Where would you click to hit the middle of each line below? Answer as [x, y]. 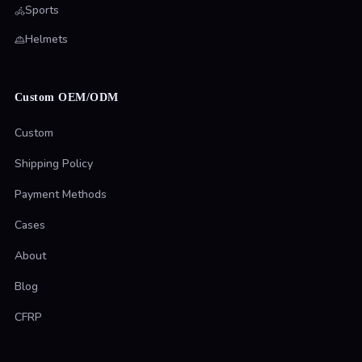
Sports [42, 11]
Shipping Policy [53, 164]
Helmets [46, 40]
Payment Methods [60, 195]
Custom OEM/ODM [66, 98]
